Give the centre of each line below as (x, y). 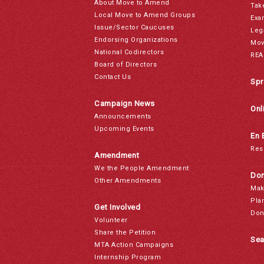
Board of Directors (126, 65)
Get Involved (117, 207)
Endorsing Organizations (136, 40)
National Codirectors (129, 52)
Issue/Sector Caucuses (134, 27)
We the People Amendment (142, 168)
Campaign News (125, 103)
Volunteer (111, 220)
